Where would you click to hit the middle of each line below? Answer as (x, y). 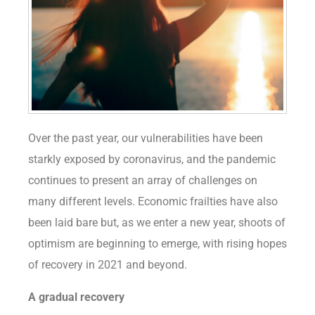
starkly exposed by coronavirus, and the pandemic (152, 160)
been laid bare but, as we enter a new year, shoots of (157, 223)
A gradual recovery (76, 297)
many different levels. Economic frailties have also (153, 202)
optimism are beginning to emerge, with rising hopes (157, 244)
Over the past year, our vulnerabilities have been (146, 139)
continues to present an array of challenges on (143, 181)
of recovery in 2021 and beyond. (108, 265)
